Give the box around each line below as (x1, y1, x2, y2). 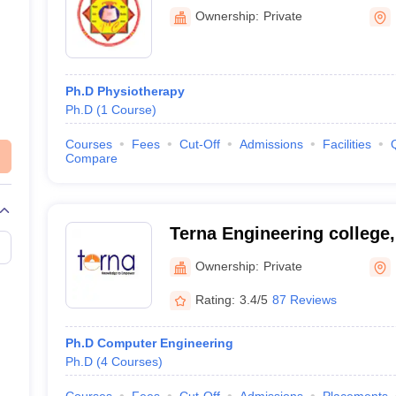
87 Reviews (271, 292, 337, 307)
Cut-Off (179, 137, 220, 151)
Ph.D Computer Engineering (65, 336, 233, 350)
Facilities (322, 137, 371, 151)
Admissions (239, 137, 303, 151)
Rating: (194, 292, 235, 307)
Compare (65, 151, 118, 165)
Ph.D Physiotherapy (65, 84, 185, 98)
